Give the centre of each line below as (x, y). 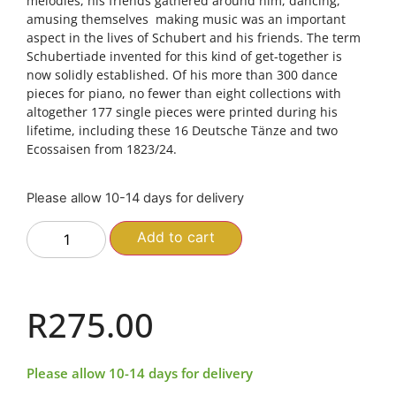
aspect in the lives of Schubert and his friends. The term (194, 37)
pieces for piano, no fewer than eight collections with (184, 93)
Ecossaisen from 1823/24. (102, 148)
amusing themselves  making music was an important (186, 19)
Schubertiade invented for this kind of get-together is (184, 56)
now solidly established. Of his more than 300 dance (182, 74)
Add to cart (176, 236)
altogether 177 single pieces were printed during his (182, 111)
